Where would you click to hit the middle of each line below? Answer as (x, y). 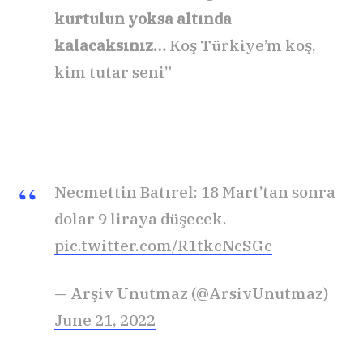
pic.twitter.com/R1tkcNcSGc (163, 246)
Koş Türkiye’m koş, (241, 45)
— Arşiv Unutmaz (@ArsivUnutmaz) (191, 294)
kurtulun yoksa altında (143, 18)
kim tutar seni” (113, 72)
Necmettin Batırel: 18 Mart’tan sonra (195, 192)
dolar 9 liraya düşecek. (141, 219)
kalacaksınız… (110, 45)
